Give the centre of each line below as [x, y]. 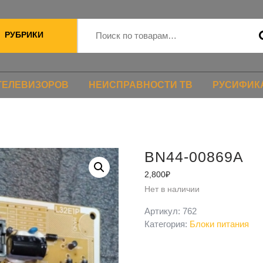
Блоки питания [219, 224]
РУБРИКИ [24, 35]
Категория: [167, 224]
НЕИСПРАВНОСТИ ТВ [141, 85]
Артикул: [163, 211]
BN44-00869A [194, 157]
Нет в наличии [172, 189]
